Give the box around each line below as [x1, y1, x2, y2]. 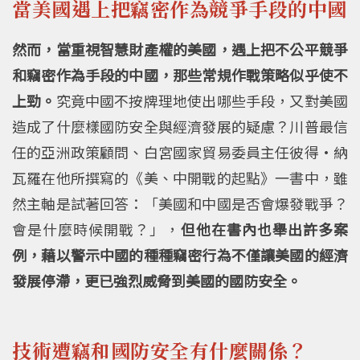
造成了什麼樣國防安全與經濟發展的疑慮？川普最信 [12, 116, 348, 137]
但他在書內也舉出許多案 [180, 219, 349, 240]
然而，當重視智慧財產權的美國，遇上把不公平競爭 [12, 39, 348, 60]
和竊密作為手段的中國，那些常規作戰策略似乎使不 [12, 64, 348, 86]
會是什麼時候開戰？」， [12, 219, 181, 240]
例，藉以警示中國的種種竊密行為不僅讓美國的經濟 [12, 244, 348, 266]
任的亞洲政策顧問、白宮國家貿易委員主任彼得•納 [12, 141, 348, 163]
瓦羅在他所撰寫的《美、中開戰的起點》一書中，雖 [12, 167, 348, 189]
